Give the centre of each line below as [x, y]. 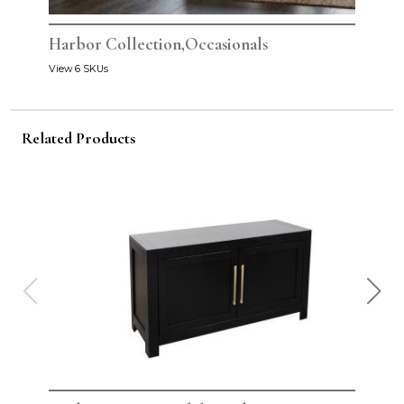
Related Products [78, 138]
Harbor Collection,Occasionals [158, 44]
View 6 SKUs [78, 69]
